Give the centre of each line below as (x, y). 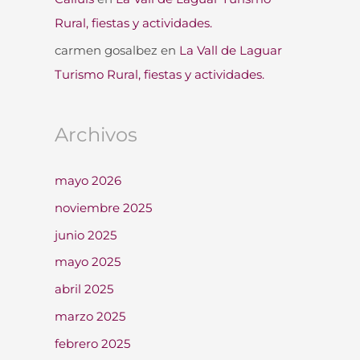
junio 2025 (86, 235)
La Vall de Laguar (231, 50)
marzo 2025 (90, 316)
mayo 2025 (88, 262)
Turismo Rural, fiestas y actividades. (160, 74)
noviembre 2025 (103, 207)
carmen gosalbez (106, 50)
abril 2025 (84, 289)
